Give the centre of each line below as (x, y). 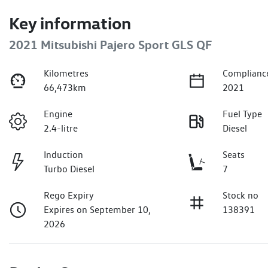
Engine (58, 114)
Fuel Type (243, 114)
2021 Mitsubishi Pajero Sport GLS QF (110, 45)
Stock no (241, 196)
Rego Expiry (69, 196)
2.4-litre (61, 129)
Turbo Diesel (69, 169)
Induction (64, 155)
